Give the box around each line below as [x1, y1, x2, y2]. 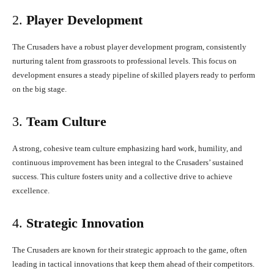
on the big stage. [12, 84, 67, 94]
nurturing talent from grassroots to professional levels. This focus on [12, 56, 237, 66]
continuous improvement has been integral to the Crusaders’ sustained [12, 158, 243, 168]
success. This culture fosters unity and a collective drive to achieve [12, 172, 232, 182]
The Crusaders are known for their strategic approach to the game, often [12, 245, 247, 255]
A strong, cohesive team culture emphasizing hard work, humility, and [12, 144, 242, 154]
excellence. [12, 186, 50, 196]
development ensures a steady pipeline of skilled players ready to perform [12, 70, 255, 80]
